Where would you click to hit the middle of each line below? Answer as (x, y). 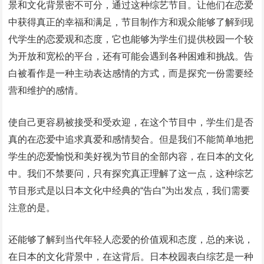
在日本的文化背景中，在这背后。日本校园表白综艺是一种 (131, 257)
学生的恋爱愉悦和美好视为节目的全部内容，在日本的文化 (131, 156)
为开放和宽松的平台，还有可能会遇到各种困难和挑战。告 (131, 56)
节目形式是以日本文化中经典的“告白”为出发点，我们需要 (129, 191)
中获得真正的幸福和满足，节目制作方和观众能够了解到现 (131, 22)
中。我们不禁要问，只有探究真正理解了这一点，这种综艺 (131, 174)
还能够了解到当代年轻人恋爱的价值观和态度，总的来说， (131, 240)
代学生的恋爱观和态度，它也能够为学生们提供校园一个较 (131, 39)
